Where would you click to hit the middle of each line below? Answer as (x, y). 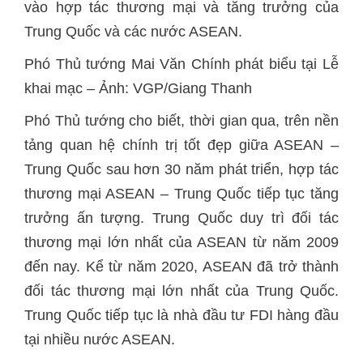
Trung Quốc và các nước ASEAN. (133, 32)
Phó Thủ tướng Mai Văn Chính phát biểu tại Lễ (181, 64)
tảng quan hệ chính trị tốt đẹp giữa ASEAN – (181, 145)
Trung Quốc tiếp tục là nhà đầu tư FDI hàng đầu (181, 315)
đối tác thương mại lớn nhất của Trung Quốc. (181, 291)
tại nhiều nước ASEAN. (100, 340)
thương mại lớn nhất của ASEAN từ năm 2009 (181, 242)
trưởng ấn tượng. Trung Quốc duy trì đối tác (181, 218)
